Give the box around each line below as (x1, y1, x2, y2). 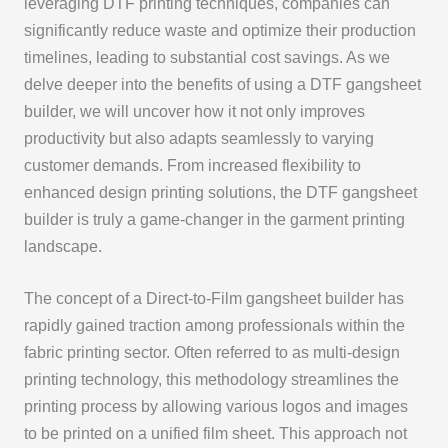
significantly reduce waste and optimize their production (23, 21, 416, 39)
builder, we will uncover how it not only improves (23, 102, 365, 120)
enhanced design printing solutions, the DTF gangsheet (23, 183, 417, 201)
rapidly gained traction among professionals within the (23, 316, 405, 334)
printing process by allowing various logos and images (23, 397, 408, 415)
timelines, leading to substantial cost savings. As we (23, 48, 390, 66)
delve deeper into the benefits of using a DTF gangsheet (23, 75, 421, 93)
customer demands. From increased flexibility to (23, 156, 361, 174)
